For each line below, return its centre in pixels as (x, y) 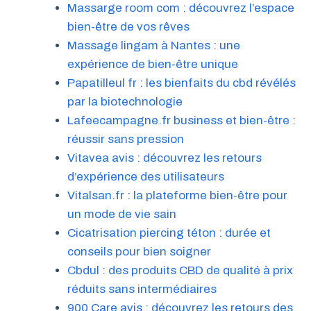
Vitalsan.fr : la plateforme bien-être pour (177, 195)
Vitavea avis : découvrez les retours (164, 158)
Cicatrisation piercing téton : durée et (169, 233)
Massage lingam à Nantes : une (153, 45)
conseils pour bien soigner (139, 251)
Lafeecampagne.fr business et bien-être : (181, 120)
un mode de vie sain (121, 214)
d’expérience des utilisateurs (145, 176)
